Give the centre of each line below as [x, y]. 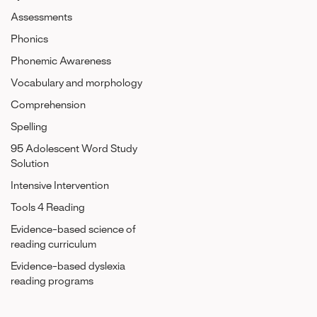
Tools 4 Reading [48, 208]
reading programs [52, 282]
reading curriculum [53, 245]
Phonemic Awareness [61, 62]
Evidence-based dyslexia [68, 267]
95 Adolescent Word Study [74, 149]
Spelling [29, 127]
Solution [30, 164]
